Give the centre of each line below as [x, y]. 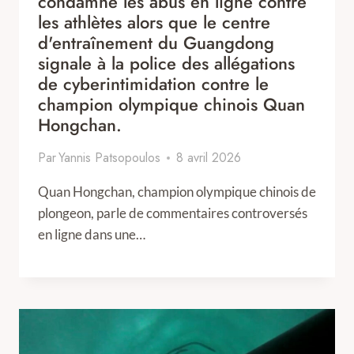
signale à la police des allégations [166, 63]
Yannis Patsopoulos [110, 158]
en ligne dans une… [92, 234]
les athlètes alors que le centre [154, 22]
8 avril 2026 [209, 158]
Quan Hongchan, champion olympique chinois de [177, 192]
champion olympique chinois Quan [171, 104]
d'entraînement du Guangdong [156, 43]
